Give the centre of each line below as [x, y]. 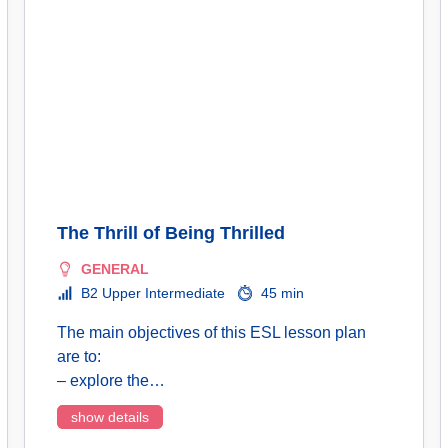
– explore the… [111, 380]
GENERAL [115, 269]
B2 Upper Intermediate [153, 293]
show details [110, 417]
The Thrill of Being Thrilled [171, 233]
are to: [79, 356]
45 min [282, 293]
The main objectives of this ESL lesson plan [211, 332]
